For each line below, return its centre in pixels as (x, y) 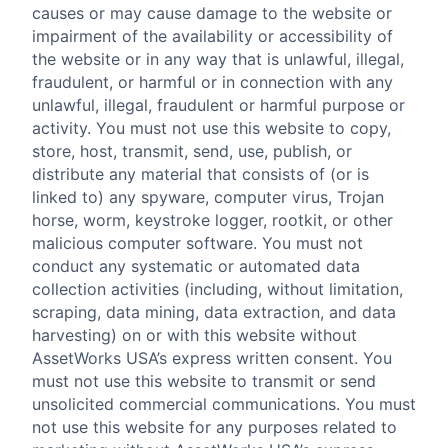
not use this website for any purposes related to (214, 427)
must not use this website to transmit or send (204, 381)
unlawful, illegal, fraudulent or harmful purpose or (218, 105)
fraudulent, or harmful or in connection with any (212, 82)
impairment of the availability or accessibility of (212, 36)
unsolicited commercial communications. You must (224, 404)
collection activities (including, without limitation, (217, 289)
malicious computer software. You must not (197, 243)
